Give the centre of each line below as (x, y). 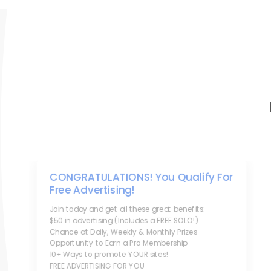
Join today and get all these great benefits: (127, 209)
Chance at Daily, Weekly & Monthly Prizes (123, 232)
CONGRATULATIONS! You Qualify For (141, 177)
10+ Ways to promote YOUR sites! (109, 255)
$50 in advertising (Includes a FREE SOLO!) (124, 220)
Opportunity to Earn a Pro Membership (118, 243)
